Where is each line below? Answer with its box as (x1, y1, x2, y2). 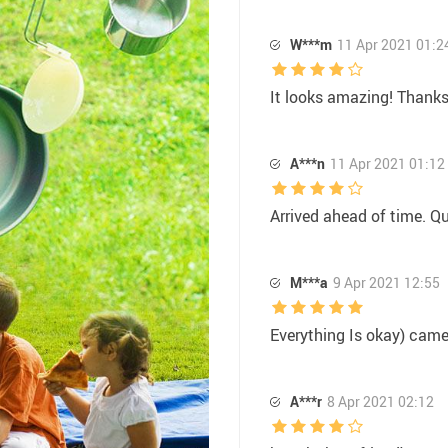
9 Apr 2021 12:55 (333, 273, 440, 292)
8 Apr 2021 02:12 (327, 392, 434, 411)
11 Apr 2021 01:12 (330, 154, 445, 173)
